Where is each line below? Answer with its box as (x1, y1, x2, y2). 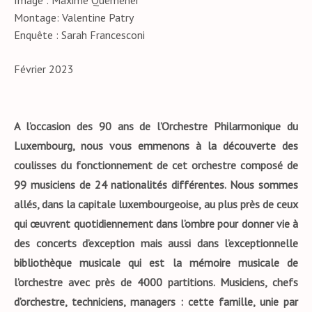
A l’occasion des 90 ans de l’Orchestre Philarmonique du (14, 119, 298, 133)
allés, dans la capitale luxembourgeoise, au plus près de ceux (14, 197, 298, 211)
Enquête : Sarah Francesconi (14, 28, 145, 42)
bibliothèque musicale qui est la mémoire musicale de (14, 256, 298, 270)
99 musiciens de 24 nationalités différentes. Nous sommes (14, 178, 298, 192)
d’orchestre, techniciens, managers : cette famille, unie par (14, 295, 298, 309)
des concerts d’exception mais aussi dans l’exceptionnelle (14, 236, 298, 250)
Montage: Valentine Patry (14, 10, 134, 24)
